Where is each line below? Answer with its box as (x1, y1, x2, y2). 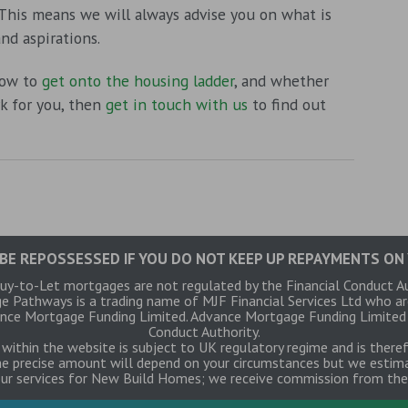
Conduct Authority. (148, 321, 260, 341)
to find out (248, 93, 326, 115)
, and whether (234, 69, 329, 91)
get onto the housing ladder (42, 69, 234, 91)
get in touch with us (106, 93, 248, 115)
